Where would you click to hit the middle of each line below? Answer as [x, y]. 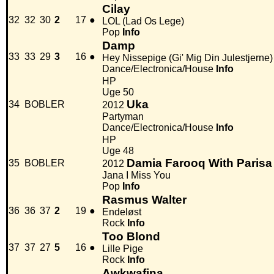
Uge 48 [118, 151]
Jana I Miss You [136, 176]
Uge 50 [118, 92]
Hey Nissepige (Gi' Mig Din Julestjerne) [187, 58]
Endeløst [122, 212]
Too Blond [131, 237]
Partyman [123, 117]
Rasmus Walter [144, 200]
